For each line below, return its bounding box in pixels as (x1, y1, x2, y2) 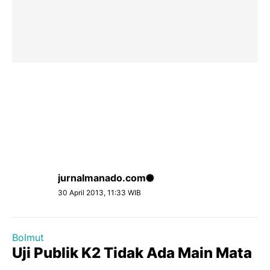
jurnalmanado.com (58, 172, 146, 184)
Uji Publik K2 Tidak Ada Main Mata (12, 244, 252, 262)
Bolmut (12, 231, 44, 243)
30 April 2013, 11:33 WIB (58, 188, 141, 197)
